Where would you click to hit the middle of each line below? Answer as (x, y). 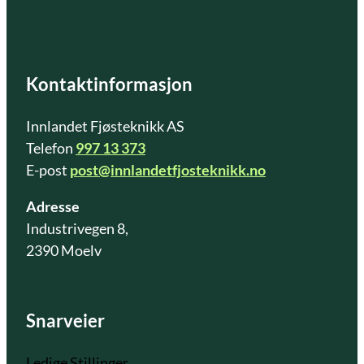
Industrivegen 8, (77, 229)
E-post (48, 170)
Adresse (53, 207)
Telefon (51, 148)
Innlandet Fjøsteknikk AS (105, 126)
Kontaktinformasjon (109, 84)
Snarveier (65, 321)
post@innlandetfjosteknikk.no (168, 170)
